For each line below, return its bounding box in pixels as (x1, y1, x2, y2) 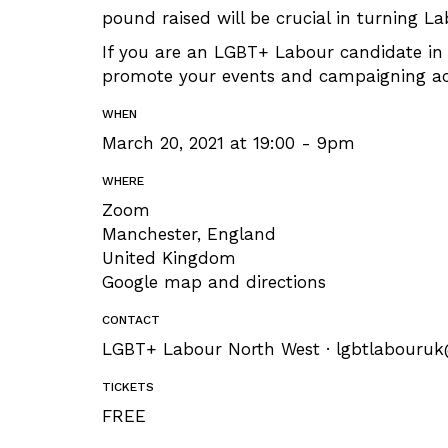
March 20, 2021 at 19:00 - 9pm (102, 133, 355, 153)
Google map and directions (102, 272, 326, 292)
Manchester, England (102, 224, 276, 244)
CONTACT (102, 313, 160, 327)
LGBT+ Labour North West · (102, 339, 336, 359)
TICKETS (102, 380, 154, 394)
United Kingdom (102, 248, 236, 268)
